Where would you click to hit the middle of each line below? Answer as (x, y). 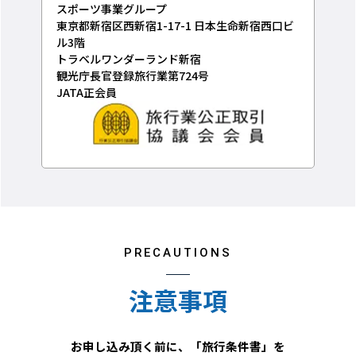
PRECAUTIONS (178, 253)
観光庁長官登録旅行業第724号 (132, 75)
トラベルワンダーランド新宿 (128, 58)
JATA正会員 (86, 92)
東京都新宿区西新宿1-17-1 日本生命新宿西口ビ (175, 25)
